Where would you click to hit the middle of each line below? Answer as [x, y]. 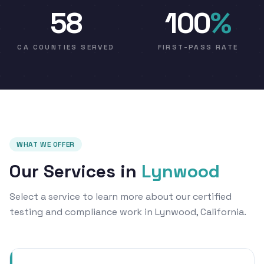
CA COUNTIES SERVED [66, 47]
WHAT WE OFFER [46, 145]
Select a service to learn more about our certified [121, 197]
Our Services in [73, 171]
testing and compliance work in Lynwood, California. [128, 212]
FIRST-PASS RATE [198, 47]
